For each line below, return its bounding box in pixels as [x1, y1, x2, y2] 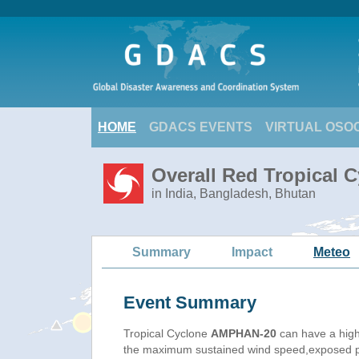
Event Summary [123, 292, 256, 313]
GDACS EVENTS [149, 120, 252, 134]
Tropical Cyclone [123, 327, 211, 340]
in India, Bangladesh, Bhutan [151, 187, 316, 200]
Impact [232, 244, 272, 259]
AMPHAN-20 [211, 327, 276, 340]
